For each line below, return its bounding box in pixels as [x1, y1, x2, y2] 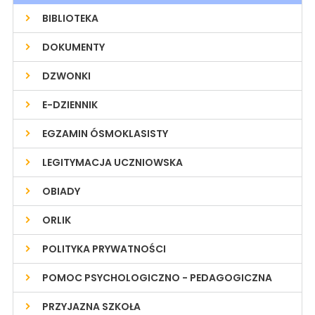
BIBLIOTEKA [41, 11, 98, 25]
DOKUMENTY [41, 40, 105, 54]
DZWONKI [41, 69, 91, 83]
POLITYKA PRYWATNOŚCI [41, 242, 166, 256]
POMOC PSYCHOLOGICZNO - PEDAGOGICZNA [41, 271, 272, 285]
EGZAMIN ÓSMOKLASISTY [41, 127, 168, 141]
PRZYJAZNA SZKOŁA [41, 300, 141, 314]
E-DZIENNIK [41, 98, 98, 112]
